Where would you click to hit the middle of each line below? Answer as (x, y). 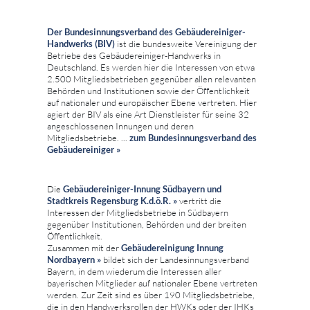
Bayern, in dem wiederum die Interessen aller (134, 271)
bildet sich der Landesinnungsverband (175, 259)
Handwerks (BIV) (81, 43)
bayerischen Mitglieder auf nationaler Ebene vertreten (152, 283)
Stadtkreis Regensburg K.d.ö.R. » (112, 200)
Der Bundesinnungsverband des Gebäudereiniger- (146, 31)
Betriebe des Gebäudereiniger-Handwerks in (134, 55)
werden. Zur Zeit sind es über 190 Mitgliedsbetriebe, (151, 294)
